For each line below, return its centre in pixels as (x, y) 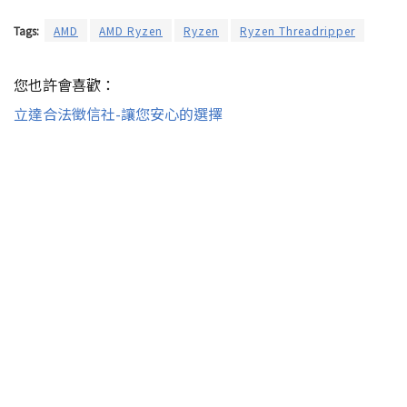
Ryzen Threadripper (298, 30)
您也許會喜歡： (65, 84)
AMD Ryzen (131, 30)
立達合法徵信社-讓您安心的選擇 (118, 113)
